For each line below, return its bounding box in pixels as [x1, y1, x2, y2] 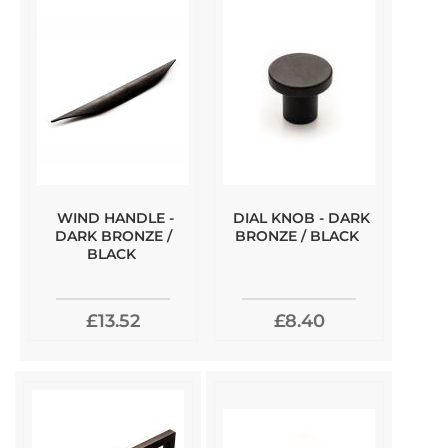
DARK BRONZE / [54, 227, 172, 246]
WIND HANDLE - [56, 209, 174, 228]
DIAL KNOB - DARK [232, 209, 370, 228]
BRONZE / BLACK [235, 227, 359, 246]
